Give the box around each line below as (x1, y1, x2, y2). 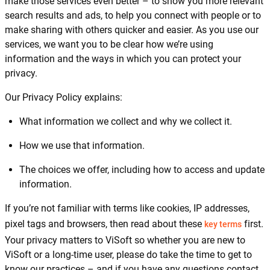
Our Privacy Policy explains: (5, 92, 122, 103)
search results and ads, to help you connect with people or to (5, 10, 261, 21)
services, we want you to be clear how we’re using (5, 39, 213, 50)
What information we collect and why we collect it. (19, 116, 232, 127)
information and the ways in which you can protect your (5, 53, 241, 64)
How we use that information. (19, 140, 145, 151)
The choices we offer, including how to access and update (19, 164, 265, 175)
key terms (204, 219, 242, 229)
